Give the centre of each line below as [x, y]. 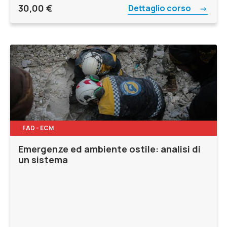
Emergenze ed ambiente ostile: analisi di [109, 149]
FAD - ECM [38, 128]
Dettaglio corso [160, 8]
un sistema [43, 160]
